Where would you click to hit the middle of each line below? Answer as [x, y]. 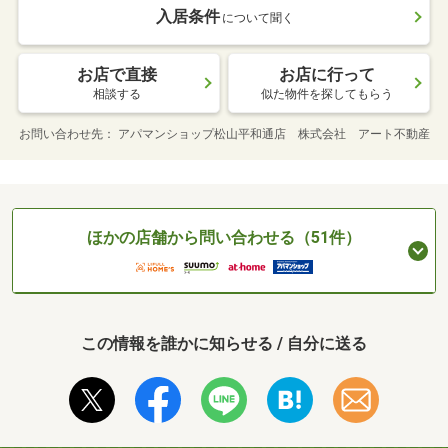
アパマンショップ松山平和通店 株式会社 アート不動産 [273, 134]
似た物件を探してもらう [327, 94]
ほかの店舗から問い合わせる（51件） [224, 238]
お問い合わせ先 [60, 134]
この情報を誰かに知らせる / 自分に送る [224, 343]
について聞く [258, 18]
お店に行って [327, 75]
